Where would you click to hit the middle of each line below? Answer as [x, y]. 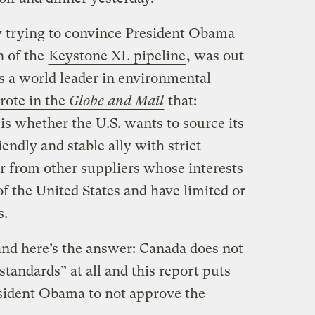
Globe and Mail [116, 101]
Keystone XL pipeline [117, 56]
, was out [215, 56]
